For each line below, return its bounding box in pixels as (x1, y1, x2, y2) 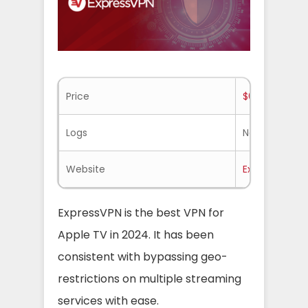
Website (66, 162, 105, 176)
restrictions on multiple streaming (58, 271, 241, 287)
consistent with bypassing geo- (58, 249, 228, 265)
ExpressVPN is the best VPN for (58, 205, 224, 221)
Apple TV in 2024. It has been (58, 227, 214, 243)
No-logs (243, 126, 280, 140)
